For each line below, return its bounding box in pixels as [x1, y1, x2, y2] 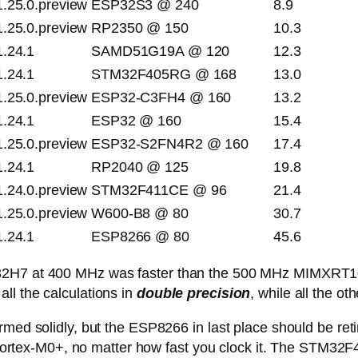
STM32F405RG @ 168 [91, 66, 237, 83]
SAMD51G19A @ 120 [91, 43, 230, 60]
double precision [136, 285, 251, 302]
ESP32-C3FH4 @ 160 [91, 89, 232, 106]
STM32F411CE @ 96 [91, 182, 227, 199]
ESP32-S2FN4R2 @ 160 [91, 136, 249, 153]
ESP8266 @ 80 [91, 229, 189, 245]
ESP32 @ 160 [91, 113, 181, 129]
